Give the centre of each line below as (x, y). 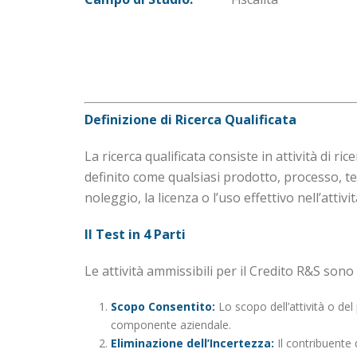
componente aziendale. (171, 324)
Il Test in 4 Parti (135, 234)
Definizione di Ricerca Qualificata (190, 119)
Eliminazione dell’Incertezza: (192, 343)
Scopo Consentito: (163, 306)
